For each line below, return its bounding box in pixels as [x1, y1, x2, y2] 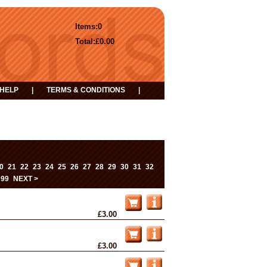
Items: [75, 22, 98, 31]
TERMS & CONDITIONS [46, 86, 125, 94]
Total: [75, 37, 95, 46]
